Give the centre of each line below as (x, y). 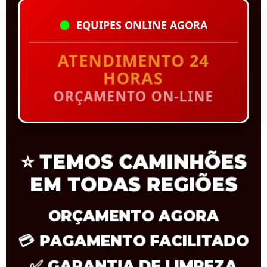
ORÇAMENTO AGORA (133, 215)
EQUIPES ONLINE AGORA (142, 25)
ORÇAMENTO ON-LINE (133, 96)
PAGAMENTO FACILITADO (144, 241)
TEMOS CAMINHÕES (143, 162)
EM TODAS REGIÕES (133, 184)
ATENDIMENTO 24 (133, 60)
